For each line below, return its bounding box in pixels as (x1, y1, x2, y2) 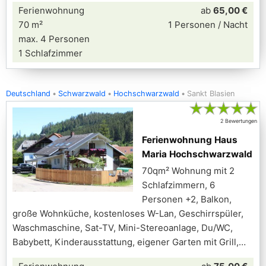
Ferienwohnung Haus (142, 134, 237, 145)
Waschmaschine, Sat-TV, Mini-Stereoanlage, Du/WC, (12, 222, 233, 233)
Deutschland (6, 89, 50, 98)
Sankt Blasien (187, 89, 235, 98)
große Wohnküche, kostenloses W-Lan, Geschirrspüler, (12, 208, 243, 219)
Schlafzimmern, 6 (142, 179, 215, 191)
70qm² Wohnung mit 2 (142, 165, 235, 176)
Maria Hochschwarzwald (142, 148, 252, 160)
